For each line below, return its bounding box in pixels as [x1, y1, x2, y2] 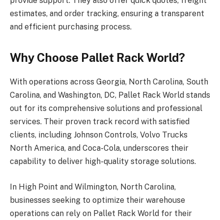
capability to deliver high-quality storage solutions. [10, 157, 196, 166]
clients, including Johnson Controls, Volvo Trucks [10, 130, 188, 140]
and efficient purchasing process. [10, 22, 132, 31]
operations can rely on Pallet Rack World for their [10, 208, 192, 218]
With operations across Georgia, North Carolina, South [10, 77, 208, 87]
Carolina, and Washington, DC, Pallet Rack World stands [10, 90, 210, 100]
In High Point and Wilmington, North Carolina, [10, 182, 176, 192]
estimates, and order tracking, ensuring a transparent [10, 8, 204, 18]
